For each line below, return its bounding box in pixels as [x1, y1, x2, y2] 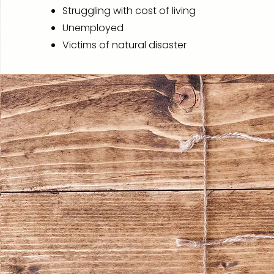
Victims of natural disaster [62, 38, 187, 52]
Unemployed [62, 21, 124, 35]
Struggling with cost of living [62, 4, 196, 18]
